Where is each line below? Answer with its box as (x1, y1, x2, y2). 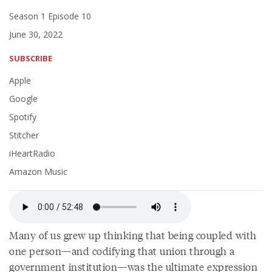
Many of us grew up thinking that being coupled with (9, 228, 257, 242)
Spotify (9, 111, 36, 123)
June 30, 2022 (9, 29, 63, 40)
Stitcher (9, 129, 39, 141)
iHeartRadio (9, 148, 55, 159)
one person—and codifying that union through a (9, 243, 235, 258)
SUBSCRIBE (9, 53, 52, 64)
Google (9, 93, 38, 104)
